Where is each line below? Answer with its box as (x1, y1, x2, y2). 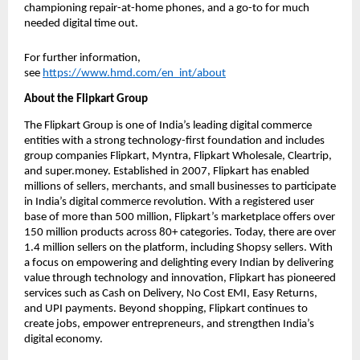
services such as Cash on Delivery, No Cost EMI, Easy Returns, (24, 287, 317, 300)
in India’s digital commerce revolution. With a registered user (24, 195, 314, 208)
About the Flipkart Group (24, 93, 148, 106)
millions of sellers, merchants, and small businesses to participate (24, 180, 336, 193)
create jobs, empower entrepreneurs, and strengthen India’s (24, 317, 314, 330)
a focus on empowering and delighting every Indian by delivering (24, 256, 333, 269)
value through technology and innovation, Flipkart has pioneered (24, 272, 336, 284)
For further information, (24, 52, 141, 65)
